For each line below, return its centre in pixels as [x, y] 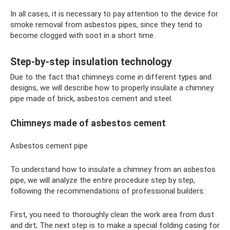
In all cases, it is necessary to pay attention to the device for [114, 14]
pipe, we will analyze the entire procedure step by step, [103, 180]
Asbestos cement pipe [49, 146]
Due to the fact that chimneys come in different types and [111, 77]
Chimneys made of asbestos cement [88, 123]
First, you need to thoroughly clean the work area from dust [112, 215]
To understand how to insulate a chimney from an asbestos [113, 170]
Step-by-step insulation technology [91, 62]
